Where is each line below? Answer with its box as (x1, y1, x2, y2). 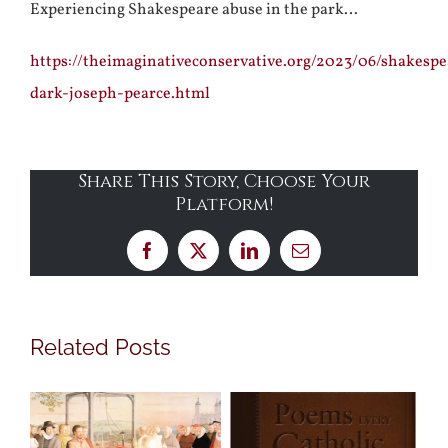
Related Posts (30, 333, 171, 360)
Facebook (146, 248, 215, 266)
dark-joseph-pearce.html (30, 82, 210, 105)
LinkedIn (248, 248, 313, 266)
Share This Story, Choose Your (78, 168, 370, 194)
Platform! (175, 191, 273, 217)
